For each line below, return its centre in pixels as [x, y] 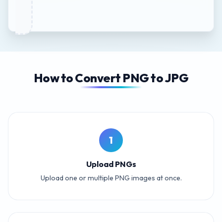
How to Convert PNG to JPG [111, 78]
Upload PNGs [111, 164]
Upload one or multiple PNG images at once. [111, 178]
